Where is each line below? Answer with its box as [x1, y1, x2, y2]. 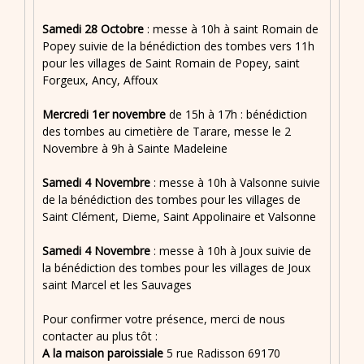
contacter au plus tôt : [42, 328, 158, 344]
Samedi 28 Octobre [42, 21, 144, 37]
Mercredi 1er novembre [42, 106, 166, 123]
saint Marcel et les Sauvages [42, 277, 195, 293]
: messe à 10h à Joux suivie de [150, 243, 311, 259]
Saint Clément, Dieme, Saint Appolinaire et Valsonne [42, 209, 316, 225]
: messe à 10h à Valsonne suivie [150, 175, 320, 191]
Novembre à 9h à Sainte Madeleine [42, 141, 227, 157]
